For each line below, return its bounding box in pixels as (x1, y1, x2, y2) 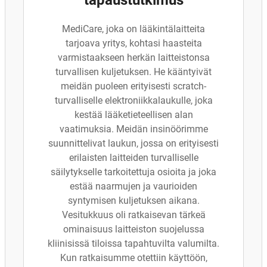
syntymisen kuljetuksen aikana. (67, 195, 200, 206)
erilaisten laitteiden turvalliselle (69, 152, 198, 163)
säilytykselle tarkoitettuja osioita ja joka (51, 166, 216, 178)
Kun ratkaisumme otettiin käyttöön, (60, 252, 207, 263)
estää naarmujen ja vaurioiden (70, 181, 197, 192)
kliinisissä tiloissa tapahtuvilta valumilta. (48, 238, 219, 249)
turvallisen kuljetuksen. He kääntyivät (55, 66, 212, 77)
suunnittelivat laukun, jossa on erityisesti (48, 138, 219, 149)
